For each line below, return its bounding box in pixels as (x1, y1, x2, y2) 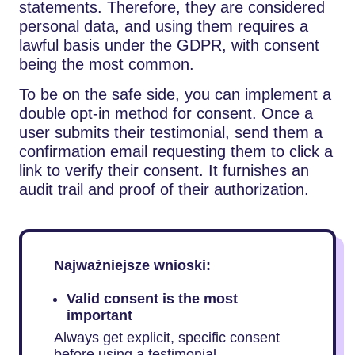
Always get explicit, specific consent (54, 330, 280, 345)
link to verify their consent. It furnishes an (19, 161, 309, 179)
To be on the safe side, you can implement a (19, 85, 331, 103)
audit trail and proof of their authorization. (19, 180, 309, 198)
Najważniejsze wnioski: (54, 258, 211, 273)
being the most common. (19, 55, 194, 73)
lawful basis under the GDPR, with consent (19, 36, 319, 54)
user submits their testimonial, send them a (19, 123, 323, 141)
